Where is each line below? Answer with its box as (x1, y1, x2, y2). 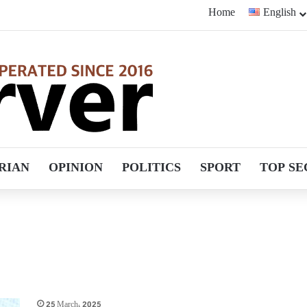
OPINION (48, 158, 103, 179)
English (263, 4, 297, 23)
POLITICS (121, 158, 181, 179)
